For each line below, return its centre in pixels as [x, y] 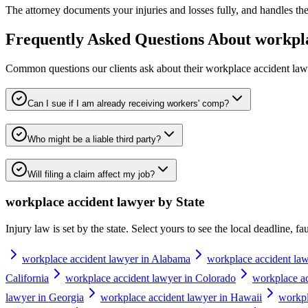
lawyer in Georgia [45, 297]
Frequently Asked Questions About [130, 40]
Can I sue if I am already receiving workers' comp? [128, 103]
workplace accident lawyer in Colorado [151, 278]
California [27, 278]
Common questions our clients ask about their [106, 69]
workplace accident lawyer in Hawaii [181, 297]
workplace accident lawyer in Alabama [106, 258]
